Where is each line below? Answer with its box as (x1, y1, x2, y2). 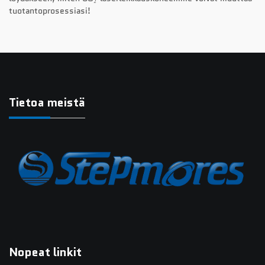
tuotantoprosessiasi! (9, 5, 91, 17)
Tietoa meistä (9, 94, 85, 111)
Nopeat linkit (9, 243, 82, 260)
